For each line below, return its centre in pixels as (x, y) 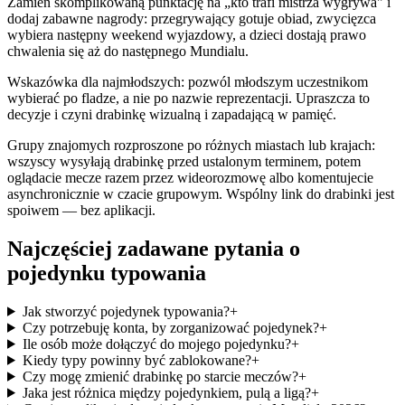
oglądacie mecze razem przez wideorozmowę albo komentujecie (190, 178)
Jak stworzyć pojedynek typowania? (126, 311)
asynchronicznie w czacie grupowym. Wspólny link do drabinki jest (201, 194)
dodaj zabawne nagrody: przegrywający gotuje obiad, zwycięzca (192, 19)
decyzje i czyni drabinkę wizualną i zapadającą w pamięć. (172, 115)
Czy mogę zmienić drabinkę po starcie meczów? (160, 376)
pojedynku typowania (107, 273)
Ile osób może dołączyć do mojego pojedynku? (156, 344)
